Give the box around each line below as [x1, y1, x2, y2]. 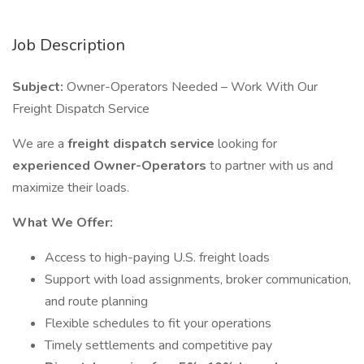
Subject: [12, 78, 67, 96]
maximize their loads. [12, 179, 129, 197]
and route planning [45, 292, 148, 310]
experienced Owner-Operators [12, 157, 210, 175]
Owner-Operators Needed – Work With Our [67, 78, 318, 96]
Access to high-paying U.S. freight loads [45, 249, 270, 266]
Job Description [12, 34, 125, 56]
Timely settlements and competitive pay [45, 336, 272, 354]
